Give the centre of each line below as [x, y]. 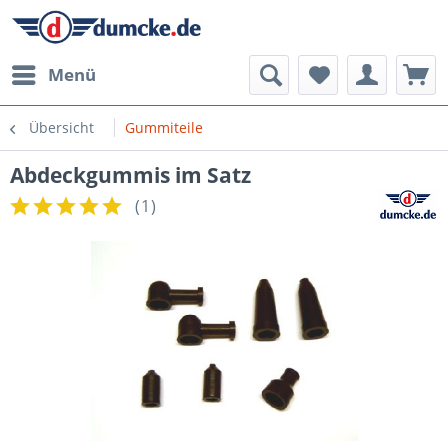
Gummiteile [164, 127]
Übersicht [61, 127]
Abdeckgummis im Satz [130, 175]
